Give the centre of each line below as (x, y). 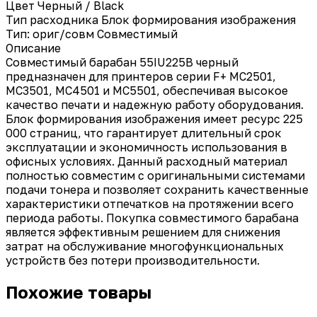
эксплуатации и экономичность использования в (146, 147)
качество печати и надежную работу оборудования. (155, 104)
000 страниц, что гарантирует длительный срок (144, 133)
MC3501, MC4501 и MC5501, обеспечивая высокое (147, 90)
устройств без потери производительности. (133, 260)
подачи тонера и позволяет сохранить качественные (157, 189)
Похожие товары (79, 292)
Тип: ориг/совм (50, 34)
